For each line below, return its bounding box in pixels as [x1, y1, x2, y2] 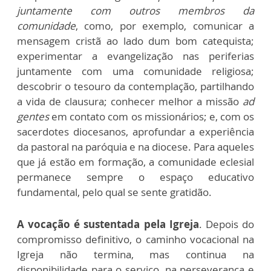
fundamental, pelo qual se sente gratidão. [17, 185, 212, 199]
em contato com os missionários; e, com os [51, 109, 254, 123]
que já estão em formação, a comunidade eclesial [17, 155, 254, 169]
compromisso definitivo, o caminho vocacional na [17, 232, 254, 246]
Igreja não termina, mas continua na [17, 247, 254, 261]
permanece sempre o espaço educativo [17, 170, 254, 184]
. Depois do [198, 217, 255, 231]
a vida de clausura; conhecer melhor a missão [17, 94, 239, 108]
